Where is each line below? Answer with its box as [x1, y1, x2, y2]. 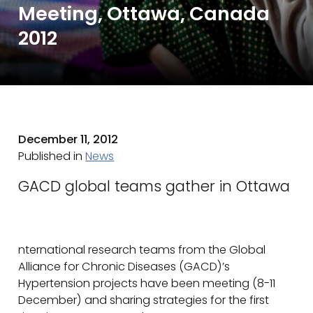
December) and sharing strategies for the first [18, 291, 270, 308]
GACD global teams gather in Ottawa [18, 175, 291, 196]
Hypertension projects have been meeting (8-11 [18, 275, 276, 291]
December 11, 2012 [18, 131, 119, 148]
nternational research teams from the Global [18, 241, 266, 258]
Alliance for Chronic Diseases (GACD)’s [18, 258, 231, 275]
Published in [18, 148, 86, 165]
